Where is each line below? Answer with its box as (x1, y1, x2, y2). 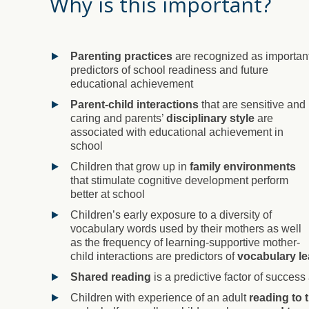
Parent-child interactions (70, 98, 199, 110)
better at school (70, 188, 145, 200)
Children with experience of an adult (70, 291, 249, 303)
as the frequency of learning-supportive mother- (70, 236, 300, 248)
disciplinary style (166, 112, 255, 124)
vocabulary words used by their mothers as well (70, 222, 301, 235)
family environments (190, 160, 296, 172)
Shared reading (70, 270, 151, 283)
